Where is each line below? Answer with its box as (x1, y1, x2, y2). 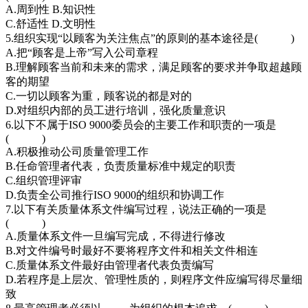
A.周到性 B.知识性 (5, 3, 98, 15)
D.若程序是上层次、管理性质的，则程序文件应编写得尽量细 (5, 273, 302, 285)
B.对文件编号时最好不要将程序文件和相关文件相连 (5, 244, 258, 256)
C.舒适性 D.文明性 (5, 17, 96, 30)
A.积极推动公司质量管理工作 (5, 145, 148, 157)
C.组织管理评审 (5, 174, 82, 186)
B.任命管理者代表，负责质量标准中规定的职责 (5, 159, 236, 172)
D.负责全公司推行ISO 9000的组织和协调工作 (5, 188, 224, 201)
